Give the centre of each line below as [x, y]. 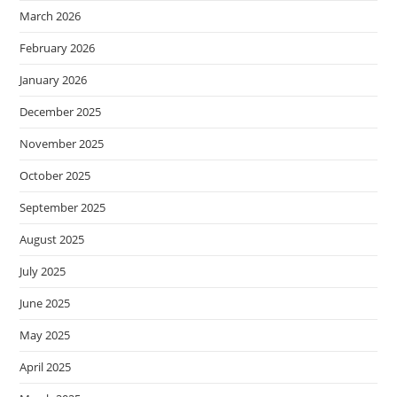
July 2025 [43, 271]
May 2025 [45, 335]
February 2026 [58, 48]
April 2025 [46, 367]
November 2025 [62, 144]
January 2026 [54, 80]
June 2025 [45, 303]
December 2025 [61, 112]
